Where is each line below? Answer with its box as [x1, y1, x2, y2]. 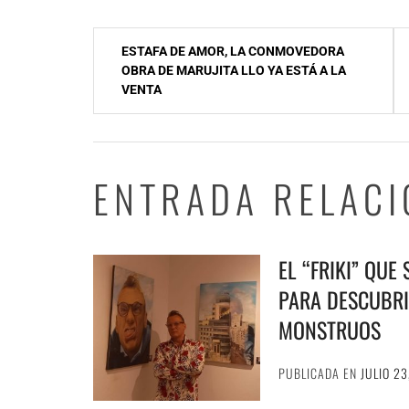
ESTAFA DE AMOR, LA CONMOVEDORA [121, 44, 344, 58]
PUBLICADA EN [278, 363, 362, 383]
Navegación [92, 26, 205, 63]
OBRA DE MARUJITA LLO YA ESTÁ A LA [121, 63, 346, 78]
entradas [92, 100, 179, 136]
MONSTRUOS [278, 313, 382, 346]
